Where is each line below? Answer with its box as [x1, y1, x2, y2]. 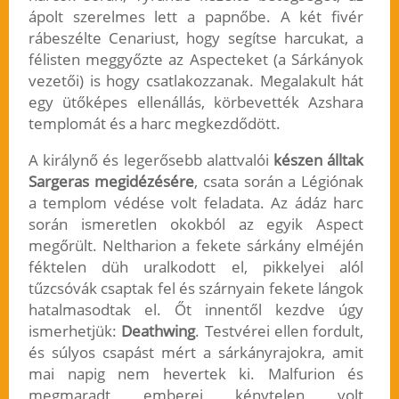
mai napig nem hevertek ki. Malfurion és [28, 363, 364, 385]
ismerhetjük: [28, 321, 122, 342]
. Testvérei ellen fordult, [195, 321, 364, 342]
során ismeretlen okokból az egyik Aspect [28, 214, 364, 235]
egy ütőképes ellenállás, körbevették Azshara [28, 92, 364, 113]
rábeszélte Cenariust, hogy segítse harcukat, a [28, 28, 364, 49]
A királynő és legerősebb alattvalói [28, 150, 273, 171]
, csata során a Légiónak [193, 171, 364, 192]
